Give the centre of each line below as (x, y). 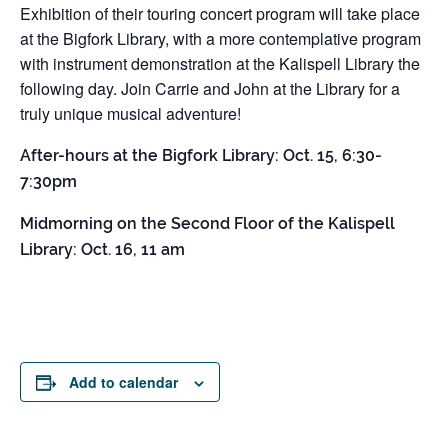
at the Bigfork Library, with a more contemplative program (220, 38)
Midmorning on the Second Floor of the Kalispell (207, 223)
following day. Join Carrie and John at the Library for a (210, 88)
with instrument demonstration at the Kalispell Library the (220, 63)
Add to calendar (123, 382)
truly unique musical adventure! (130, 113)
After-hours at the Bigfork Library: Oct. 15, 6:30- (201, 155)
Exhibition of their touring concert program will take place (220, 13)
